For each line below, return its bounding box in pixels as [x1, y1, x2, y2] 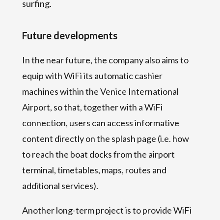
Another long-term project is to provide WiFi [22, 204, 192, 216]
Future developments [22, 29, 117, 41]
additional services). [22, 180, 98, 191]
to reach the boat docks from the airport [22, 148, 175, 160]
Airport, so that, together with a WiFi [22, 101, 163, 112]
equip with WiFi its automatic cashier [22, 70, 163, 81]
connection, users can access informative [22, 117, 179, 128]
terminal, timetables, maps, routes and [22, 164, 166, 175]
